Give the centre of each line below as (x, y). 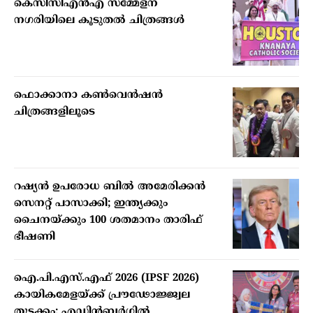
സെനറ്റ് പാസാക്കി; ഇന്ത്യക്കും (91, 204)
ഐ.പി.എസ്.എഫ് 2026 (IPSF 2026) (107, 279)
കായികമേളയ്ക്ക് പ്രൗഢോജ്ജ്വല (102, 296)
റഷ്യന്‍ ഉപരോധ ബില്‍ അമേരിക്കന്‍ (110, 187)
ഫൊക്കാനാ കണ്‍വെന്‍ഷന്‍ (88, 96)
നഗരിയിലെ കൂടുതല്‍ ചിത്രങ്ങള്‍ (99, 21)
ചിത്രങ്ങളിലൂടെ (54, 112)
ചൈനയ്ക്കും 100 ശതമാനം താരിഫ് (108, 221)
